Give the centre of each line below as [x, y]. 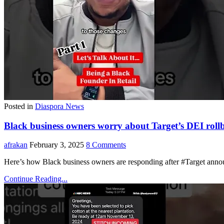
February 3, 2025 [57, 145]
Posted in [19, 106]
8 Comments [106, 145]
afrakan [16, 145]
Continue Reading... [36, 179]
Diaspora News [59, 106]
